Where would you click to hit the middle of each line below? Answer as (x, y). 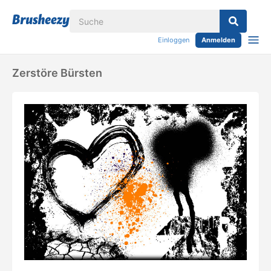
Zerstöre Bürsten (57, 73)
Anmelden (218, 40)
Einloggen (174, 40)
